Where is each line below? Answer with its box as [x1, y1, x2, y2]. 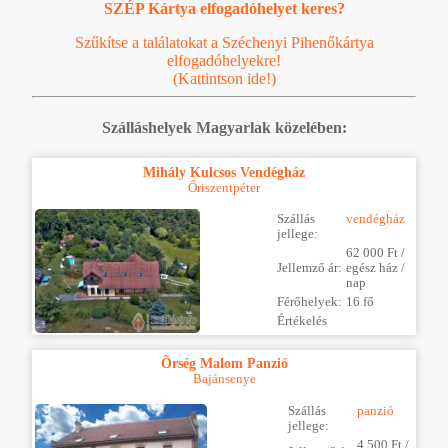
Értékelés [277, 314, 327, 329]
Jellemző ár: [277, 261, 342, 276]
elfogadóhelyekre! [167, 51, 281, 69]
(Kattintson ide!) [172, 69, 276, 87]
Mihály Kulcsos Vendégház [143, 164, 305, 181]
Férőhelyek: [277, 295, 342, 310]
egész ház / [346, 261, 405, 276]
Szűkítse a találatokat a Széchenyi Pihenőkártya [74, 33, 374, 51]
